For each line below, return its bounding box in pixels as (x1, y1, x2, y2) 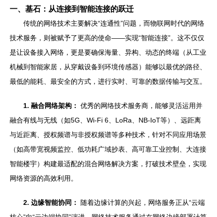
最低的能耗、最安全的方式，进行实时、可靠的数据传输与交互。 (10, 77, 206, 85)
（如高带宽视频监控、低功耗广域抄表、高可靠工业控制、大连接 (10, 145, 206, 153)
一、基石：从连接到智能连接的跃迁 (10, 4, 134, 13)
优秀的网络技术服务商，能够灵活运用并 (78, 101, 202, 109)
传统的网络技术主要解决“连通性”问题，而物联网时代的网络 (23, 19, 204, 27)
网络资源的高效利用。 (10, 174, 77, 182)
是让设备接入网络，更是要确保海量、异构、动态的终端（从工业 (10, 48, 206, 56)
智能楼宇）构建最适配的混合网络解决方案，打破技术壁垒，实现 (10, 159, 206, 168)
